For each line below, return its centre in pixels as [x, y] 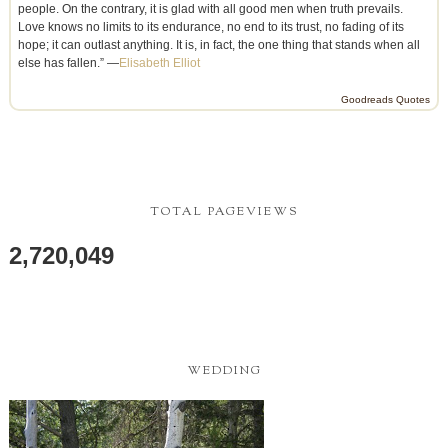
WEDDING [224, 371]
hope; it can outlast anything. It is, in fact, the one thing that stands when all [218, 45]
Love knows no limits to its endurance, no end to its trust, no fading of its [210, 27]
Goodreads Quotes [386, 100]
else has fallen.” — [68, 63]
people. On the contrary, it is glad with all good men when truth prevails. [210, 9]
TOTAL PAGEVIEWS [224, 211]
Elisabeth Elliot [159, 63]
